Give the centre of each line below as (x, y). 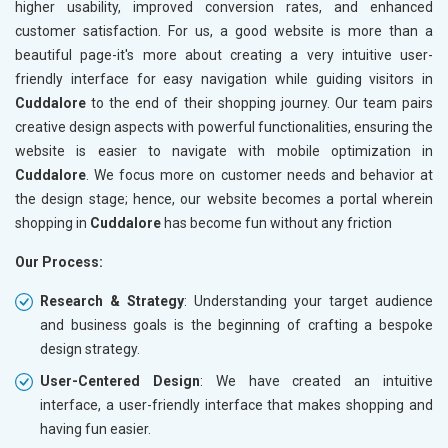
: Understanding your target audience (308, 300)
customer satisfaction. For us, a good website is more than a (224, 30)
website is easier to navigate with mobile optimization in (224, 150)
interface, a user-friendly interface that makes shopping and (236, 404)
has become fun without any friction (276, 222)
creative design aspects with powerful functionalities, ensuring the (224, 126)
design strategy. (90, 348)
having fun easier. (95, 428)
